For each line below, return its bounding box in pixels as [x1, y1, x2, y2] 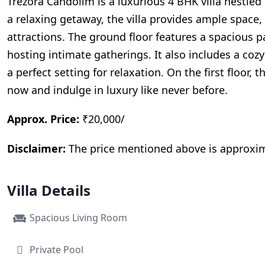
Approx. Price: [7, 111, 79, 126]
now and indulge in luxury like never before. [7, 82, 228, 97]
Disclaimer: [7, 141, 66, 156]
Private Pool [30, 243, 83, 256]
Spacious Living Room [30, 211, 127, 224]
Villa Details [7, 180, 91, 200]
